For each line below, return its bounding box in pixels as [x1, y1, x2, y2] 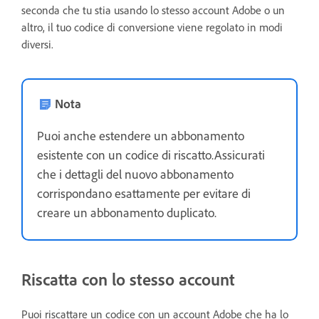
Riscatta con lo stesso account [21, 268, 235, 290]
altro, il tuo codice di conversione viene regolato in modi [21, 19, 283, 34]
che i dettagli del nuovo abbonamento [37, 165, 234, 182]
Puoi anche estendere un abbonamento [37, 127, 244, 143]
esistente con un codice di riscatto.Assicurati [37, 146, 265, 162]
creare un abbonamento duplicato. [37, 204, 216, 220]
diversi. [21, 36, 53, 51]
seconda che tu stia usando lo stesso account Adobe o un [21, 2, 285, 17]
